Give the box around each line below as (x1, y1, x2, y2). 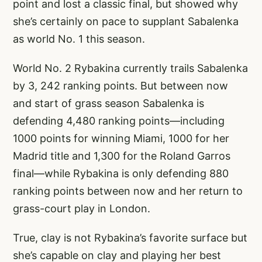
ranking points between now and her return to (13, 184, 243, 197)
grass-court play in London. (13, 202, 150, 215)
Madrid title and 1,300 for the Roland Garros (13, 149, 230, 162)
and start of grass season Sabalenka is (13, 96, 204, 109)
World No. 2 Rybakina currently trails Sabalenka (13, 61, 248, 74)
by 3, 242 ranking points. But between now (13, 79, 228, 92)
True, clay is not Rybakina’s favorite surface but (13, 231, 247, 244)
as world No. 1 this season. (13, 32, 145, 45)
